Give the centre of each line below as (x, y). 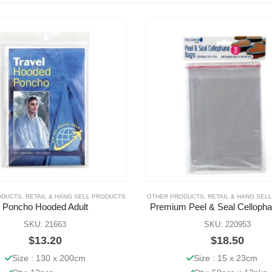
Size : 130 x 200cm (49, 258)
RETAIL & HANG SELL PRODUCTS (75, 197)
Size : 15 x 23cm (225, 258)
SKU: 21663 (45, 225)
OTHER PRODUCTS (175, 197)
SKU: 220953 (227, 225)
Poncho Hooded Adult (45, 207)
